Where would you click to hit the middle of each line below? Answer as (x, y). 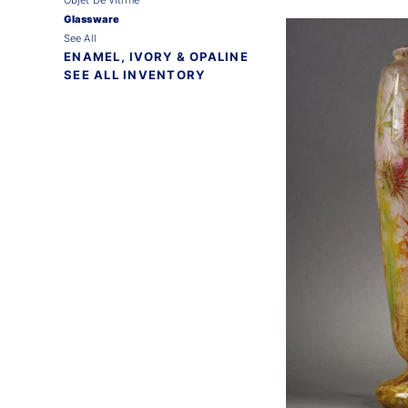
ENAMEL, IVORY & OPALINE (156, 56)
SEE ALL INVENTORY (134, 75)
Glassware (91, 19)
